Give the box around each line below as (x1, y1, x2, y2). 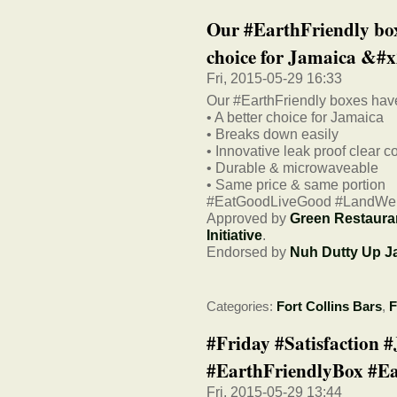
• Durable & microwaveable (206, 159, 378, 175)
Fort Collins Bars (276, 299, 382, 314)
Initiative (206, 226, 262, 243)
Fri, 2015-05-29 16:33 (206, 70, 342, 87)
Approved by (206, 209, 290, 226)
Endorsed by (206, 243, 290, 260)
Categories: (206, 299, 276, 314)
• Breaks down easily (206, 125, 339, 142)
